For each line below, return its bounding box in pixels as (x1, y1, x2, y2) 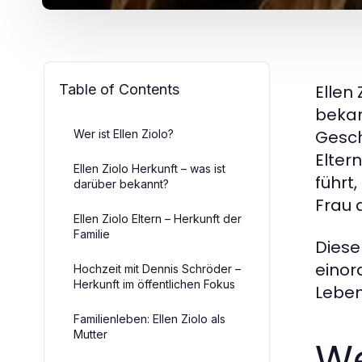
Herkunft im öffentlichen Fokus (74, 277, 235, 291)
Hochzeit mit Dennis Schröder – (74, 262, 241, 276)
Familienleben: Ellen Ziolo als (74, 312, 225, 326)
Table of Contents (59, 81, 179, 98)
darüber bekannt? (74, 177, 169, 191)
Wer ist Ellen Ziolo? (74, 127, 174, 141)
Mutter (74, 327, 107, 341)
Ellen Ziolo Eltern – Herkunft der (74, 212, 242, 225)
